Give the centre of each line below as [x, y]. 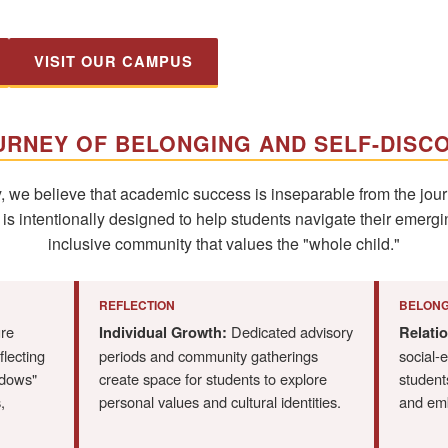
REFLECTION [137, 305]
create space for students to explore [213, 379]
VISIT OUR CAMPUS [113, 62]
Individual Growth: [163, 333]
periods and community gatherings [208, 356]
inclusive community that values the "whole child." [224, 244]
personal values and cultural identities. [220, 402]
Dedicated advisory [290, 332]
